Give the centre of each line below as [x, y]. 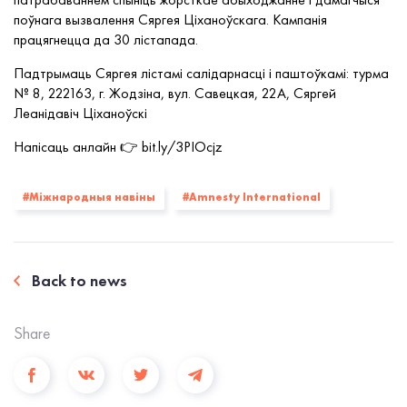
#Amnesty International [252, 197]
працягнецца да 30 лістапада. [106, 40]
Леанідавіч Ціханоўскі [80, 113]
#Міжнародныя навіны [89, 197]
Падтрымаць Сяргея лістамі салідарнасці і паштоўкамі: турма [201, 73]
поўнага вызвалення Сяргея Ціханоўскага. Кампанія [170, 20]
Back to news [79, 280]
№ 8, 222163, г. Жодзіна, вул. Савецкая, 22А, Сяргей [175, 93]
